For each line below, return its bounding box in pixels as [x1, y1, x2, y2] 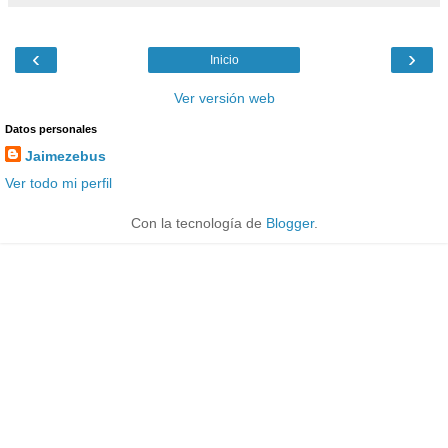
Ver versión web [173, 89, 275, 106]
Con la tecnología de [130, 214, 266, 231]
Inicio [209, 52, 239, 67]
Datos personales [5, 122, 97, 135]
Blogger [265, 214, 314, 231]
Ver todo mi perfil [5, 174, 112, 191]
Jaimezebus [25, 147, 106, 164]
